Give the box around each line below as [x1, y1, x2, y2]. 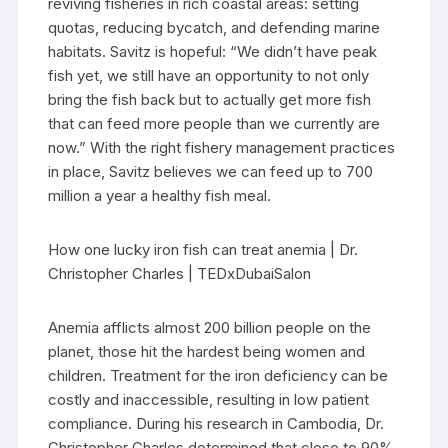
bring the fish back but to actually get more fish [48, 90, 372, 110]
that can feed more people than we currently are [48, 114, 381, 134]
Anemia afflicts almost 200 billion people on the [48, 318, 372, 338]
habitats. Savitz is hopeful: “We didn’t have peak [48, 42, 378, 62]
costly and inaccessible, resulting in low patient [48, 390, 370, 410]
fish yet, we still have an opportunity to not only [48, 66, 370, 86]
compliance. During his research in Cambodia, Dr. [48, 414, 385, 434]
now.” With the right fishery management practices [48, 138, 396, 158]
